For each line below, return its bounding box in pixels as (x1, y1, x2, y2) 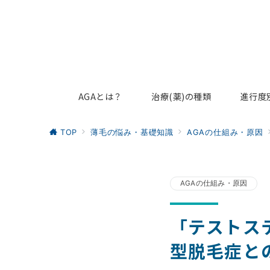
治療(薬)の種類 (151, 90, 212, 102)
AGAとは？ (78, 90, 123, 102)
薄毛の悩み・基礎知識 (90, 128, 174, 137)
